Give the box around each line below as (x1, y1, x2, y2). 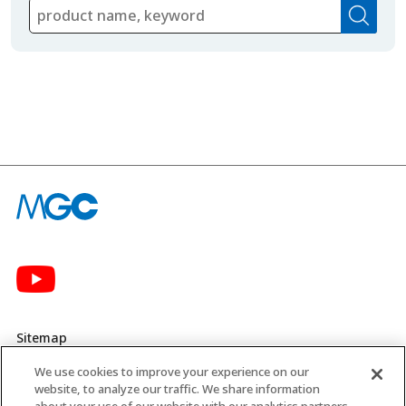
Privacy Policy (15, 364, 99, 382)
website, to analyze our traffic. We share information (34, 381, 321, 397)
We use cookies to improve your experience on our (34, 363, 310, 380)
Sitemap (15, 329, 67, 347)
